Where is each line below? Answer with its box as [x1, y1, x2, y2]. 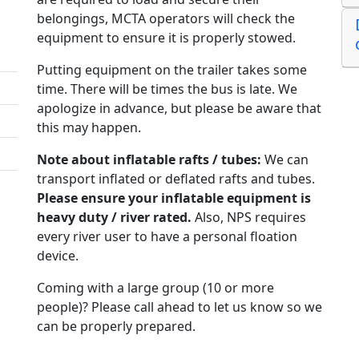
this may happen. [37, 119, 141, 137]
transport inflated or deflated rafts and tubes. [37, 170, 315, 188]
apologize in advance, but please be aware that [37, 99, 321, 118]
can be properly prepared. [37, 317, 196, 336]
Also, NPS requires [192, 208, 306, 227]
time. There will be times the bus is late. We [37, 80, 297, 99]
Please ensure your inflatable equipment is [37, 189, 311, 208]
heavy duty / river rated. [37, 208, 192, 227]
